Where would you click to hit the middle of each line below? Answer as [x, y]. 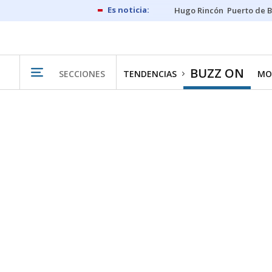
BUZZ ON [217, 73]
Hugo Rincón [199, 10]
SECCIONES [82, 73]
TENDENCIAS [150, 74]
